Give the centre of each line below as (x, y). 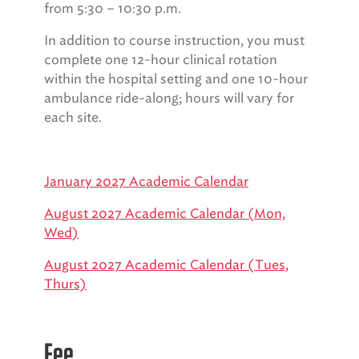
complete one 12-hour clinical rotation (161, 60)
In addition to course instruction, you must (174, 40)
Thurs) (65, 284)
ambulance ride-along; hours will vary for (169, 98)
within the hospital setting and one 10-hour (176, 79)
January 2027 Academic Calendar (146, 182)
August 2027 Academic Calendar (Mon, (165, 214)
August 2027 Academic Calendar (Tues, (166, 265)
